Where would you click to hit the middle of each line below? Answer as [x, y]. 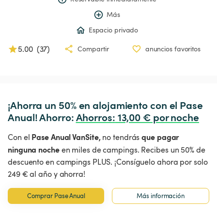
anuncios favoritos [173, 49]
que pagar [161, 137]
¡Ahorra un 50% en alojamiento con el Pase [107, 105]
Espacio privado [113, 30]
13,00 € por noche [157, 117]
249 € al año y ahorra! [46, 174]
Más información [161, 196]
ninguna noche [34, 149]
